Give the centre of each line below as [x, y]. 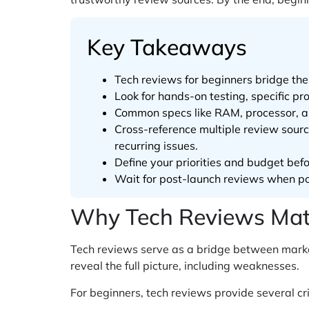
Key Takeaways [167, 47]
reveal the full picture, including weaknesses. [185, 266]
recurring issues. [156, 146]
